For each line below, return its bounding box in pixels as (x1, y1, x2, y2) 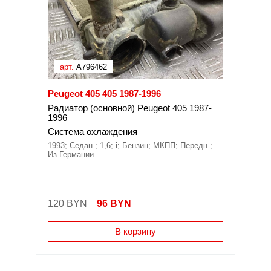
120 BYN (48, 198, 87, 209)
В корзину (115, 226, 156, 237)
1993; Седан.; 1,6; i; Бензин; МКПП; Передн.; (48, 141, 212, 150)
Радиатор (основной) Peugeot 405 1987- (48, 103, 212, 113)
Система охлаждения (48, 126, 137, 137)
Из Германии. (48, 150, 96, 159)
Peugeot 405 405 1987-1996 (48, 88, 161, 99)
